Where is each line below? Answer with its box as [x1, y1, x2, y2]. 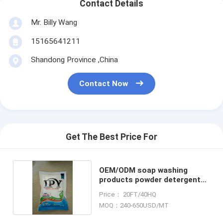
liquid [99, 184, 119, 194]
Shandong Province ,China [30, 55, 118, 64]
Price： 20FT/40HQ [99, 190, 157, 198]
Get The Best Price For [66, 132, 157, 142]
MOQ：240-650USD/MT [99, 201, 169, 209]
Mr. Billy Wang [30, 17, 77, 27]
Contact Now [79, 79, 128, 89]
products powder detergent [99, 175, 201, 184]
